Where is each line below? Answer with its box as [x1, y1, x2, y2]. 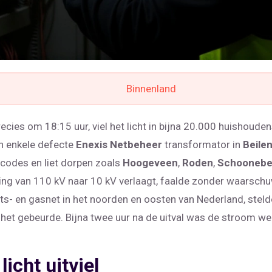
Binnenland [126, 83, 176, 95]
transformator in [162, 138, 243, 151]
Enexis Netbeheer [76, 138, 162, 151]
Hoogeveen [123, 157, 178, 169]
